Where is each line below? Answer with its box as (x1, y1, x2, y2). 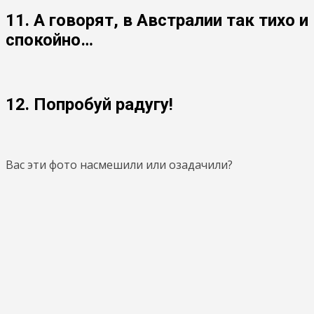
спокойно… (6, 29, 93, 50)
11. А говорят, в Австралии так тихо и (6, 10, 308, 30)
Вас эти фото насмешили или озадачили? (6, 156, 233, 172)
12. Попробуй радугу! (6, 94, 173, 114)
